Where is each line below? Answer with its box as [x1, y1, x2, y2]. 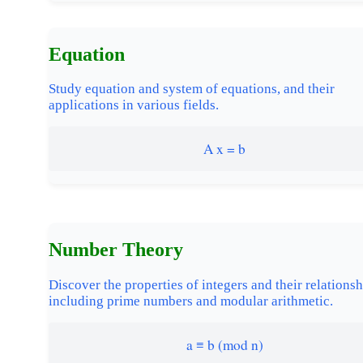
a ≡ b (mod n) [186, 335, 263, 355]
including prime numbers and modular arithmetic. [49, 293, 333, 310]
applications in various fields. [49, 97, 219, 113]
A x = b [203, 139, 246, 159]
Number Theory [49, 239, 183, 261]
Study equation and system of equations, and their [49, 81, 335, 97]
